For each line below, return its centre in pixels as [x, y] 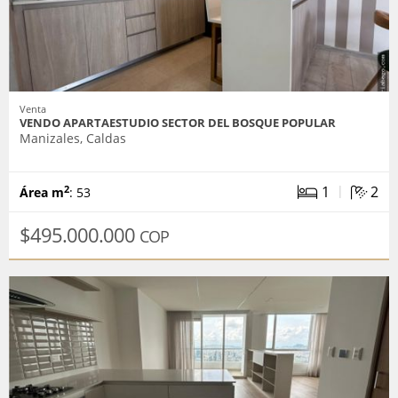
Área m [42, 193]
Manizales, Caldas [73, 139]
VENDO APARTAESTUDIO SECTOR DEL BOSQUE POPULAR [178, 123]
